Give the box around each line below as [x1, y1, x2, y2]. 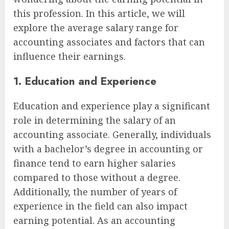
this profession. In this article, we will [13, 7, 185, 19]
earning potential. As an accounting [13, 214, 175, 227]
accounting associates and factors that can [13, 35, 205, 48]
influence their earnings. [13, 50, 126, 62]
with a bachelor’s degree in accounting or [13, 143, 203, 155]
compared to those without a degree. [13, 171, 180, 184]
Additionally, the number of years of [13, 186, 177, 198]
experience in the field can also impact [13, 200, 188, 213]
